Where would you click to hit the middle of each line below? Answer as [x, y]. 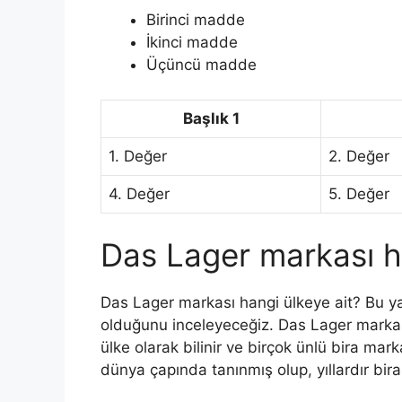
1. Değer [138, 156]
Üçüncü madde [201, 65]
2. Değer [359, 156]
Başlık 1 [211, 118]
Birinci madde [196, 20]
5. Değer [359, 193]
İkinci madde [192, 43]
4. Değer [139, 193]
